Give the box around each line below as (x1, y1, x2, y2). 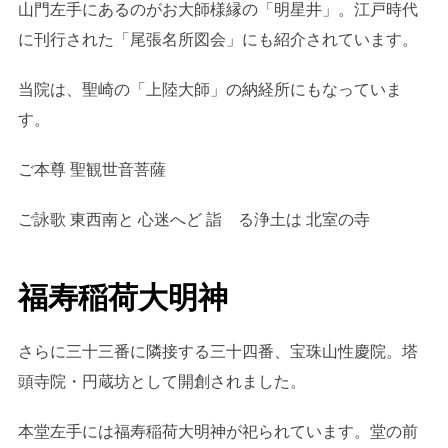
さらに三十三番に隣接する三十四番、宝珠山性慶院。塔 (17, 343, 418, 361)
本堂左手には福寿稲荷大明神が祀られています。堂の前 (17, 423, 418, 441)
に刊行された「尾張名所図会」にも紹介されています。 (17, 30, 418, 48)
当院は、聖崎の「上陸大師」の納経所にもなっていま (17, 80, 402, 98)
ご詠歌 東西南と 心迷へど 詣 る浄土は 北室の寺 (17, 210, 370, 228)
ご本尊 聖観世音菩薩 (17, 160, 166, 178)
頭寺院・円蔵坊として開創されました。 (17, 373, 306, 391)
